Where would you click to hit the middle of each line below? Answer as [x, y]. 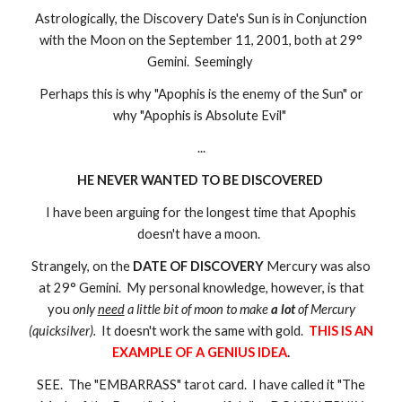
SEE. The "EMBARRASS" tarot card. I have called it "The [201, 385]
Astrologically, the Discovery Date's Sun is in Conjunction [201, 19]
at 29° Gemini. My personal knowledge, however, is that [201, 288]
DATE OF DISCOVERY [198, 267]
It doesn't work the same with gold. [205, 331]
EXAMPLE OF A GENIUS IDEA [200, 353]
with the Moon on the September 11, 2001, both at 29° [201, 40]
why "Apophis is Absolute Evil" [201, 116]
